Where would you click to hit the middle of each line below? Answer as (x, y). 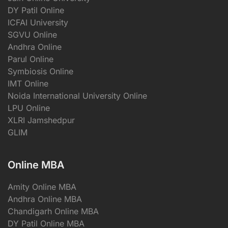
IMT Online (28, 83)
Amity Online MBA (42, 187)
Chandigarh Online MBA (53, 211)
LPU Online (29, 108)
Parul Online (31, 59)
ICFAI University (38, 22)
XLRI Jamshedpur (41, 120)
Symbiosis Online (40, 71)
